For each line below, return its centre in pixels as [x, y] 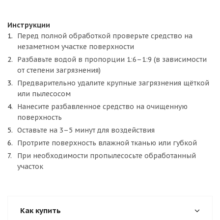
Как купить [41, 210]
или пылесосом [44, 94]
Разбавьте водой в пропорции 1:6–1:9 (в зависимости [112, 59]
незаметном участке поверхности [76, 47]
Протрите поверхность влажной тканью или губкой [107, 143]
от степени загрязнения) [59, 70]
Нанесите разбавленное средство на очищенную [102, 107]
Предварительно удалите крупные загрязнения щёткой [113, 83]
